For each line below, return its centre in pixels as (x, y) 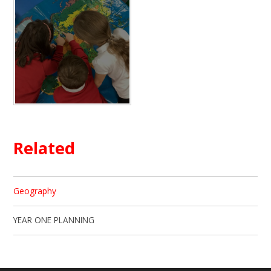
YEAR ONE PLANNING (54, 220)
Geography (35, 191)
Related (44, 148)
